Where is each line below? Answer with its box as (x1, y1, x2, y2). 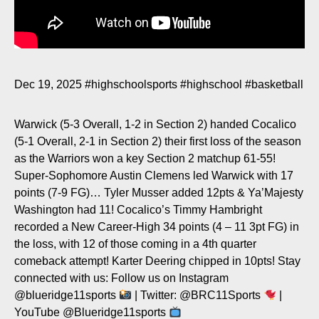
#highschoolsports (85, 78, 177, 90)
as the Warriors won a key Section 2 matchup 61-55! (14, 152, 276, 164)
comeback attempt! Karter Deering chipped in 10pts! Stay (14, 255, 300, 267)
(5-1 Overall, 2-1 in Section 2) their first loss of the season (14, 135, 301, 147)
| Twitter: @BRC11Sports (132, 289, 264, 301)
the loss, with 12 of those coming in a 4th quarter (14, 238, 256, 250)
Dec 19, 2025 (14, 78, 82, 90)
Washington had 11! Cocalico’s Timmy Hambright (14, 204, 262, 216)
